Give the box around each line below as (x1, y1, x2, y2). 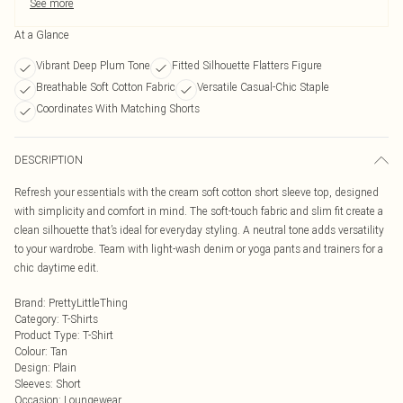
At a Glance (14, 28, 69, 41)
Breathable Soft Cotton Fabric (36, 80, 175, 94)
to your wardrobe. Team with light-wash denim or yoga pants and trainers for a (14, 242, 383, 255)
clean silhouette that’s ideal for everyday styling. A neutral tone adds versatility (14, 223, 384, 237)
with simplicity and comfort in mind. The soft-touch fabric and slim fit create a (14, 204, 383, 218)
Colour (14, 345, 45, 358)
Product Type (14, 328, 77, 342)
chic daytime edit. (14, 261, 99, 274)
